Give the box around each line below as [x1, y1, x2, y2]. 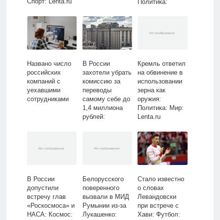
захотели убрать [82, 69, 132, 77]
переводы [82, 86, 111, 94]
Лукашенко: [82, 211, 117, 219]
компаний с [27, 78, 60, 85]
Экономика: [82, 139, 116, 147]
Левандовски [137, 193, 177, 201]
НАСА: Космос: [27, 211, 73, 219]
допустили [27, 184, 58, 192]
